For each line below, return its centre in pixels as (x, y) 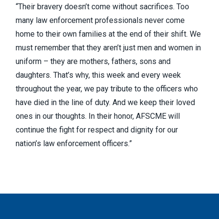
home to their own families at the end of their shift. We (108, 34)
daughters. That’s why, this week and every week (98, 75)
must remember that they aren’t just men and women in (108, 48)
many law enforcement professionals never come (100, 20)
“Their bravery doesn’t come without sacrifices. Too (102, 7)
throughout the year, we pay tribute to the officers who (107, 89)
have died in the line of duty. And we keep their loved (105, 102)
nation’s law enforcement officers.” (74, 143)
